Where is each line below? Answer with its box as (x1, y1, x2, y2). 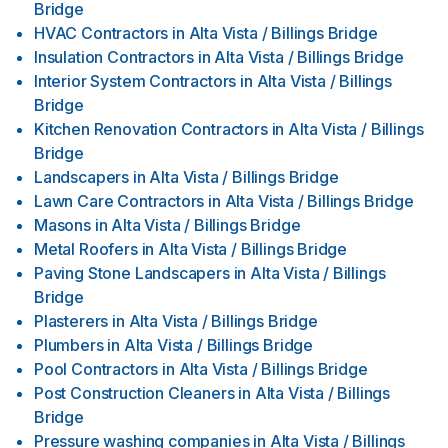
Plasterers (34, 311, 109, 331)
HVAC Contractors (34, 23, 169, 43)
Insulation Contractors (34, 47, 195, 67)
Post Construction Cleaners (34, 383, 235, 403)
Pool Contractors (34, 359, 159, 379)
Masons (34, 215, 91, 235)
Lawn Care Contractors (34, 191, 205, 211)
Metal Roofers (34, 239, 138, 259)
